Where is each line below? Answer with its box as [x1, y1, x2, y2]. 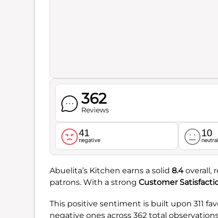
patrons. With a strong [50, 177, 139, 187]
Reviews [81, 106, 109, 114]
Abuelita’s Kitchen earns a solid [50, 165, 172, 175]
